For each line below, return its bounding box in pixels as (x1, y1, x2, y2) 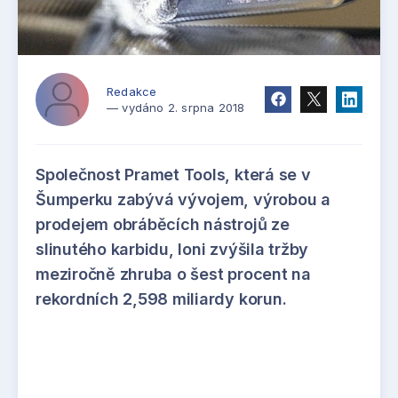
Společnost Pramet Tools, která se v (36, 164, 311, 184)
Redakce (107, 84, 157, 99)
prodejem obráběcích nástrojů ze (36, 214, 290, 234)
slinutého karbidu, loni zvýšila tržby (36, 239, 309, 259)
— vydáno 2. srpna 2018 (107, 99, 245, 115)
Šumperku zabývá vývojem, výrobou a (36, 189, 330, 209)
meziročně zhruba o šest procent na (36, 264, 311, 283)
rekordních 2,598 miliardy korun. (36, 289, 287, 308)
